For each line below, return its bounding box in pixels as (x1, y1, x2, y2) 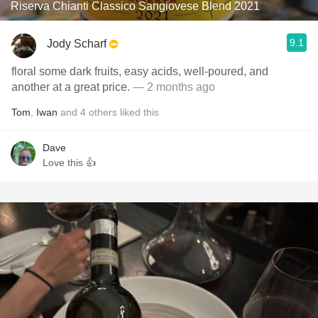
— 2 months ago (130, 81, 215, 93)
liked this (117, 106, 159, 118)
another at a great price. (11, 81, 130, 93)
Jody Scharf (47, 37, 106, 50)
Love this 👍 (43, 157, 96, 168)
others (89, 106, 117, 118)
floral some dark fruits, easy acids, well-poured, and (11, 65, 268, 77)
